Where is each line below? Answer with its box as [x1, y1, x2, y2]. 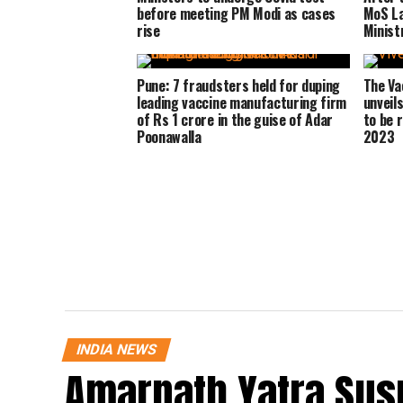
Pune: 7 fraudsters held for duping [137, 75, 341, 96]
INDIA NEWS [74, 341, 159, 358]
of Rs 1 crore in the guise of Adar [137, 109, 334, 130]
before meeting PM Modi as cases [137, 2, 336, 24]
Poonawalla [137, 126, 201, 148]
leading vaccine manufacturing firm [137, 92, 347, 113]
